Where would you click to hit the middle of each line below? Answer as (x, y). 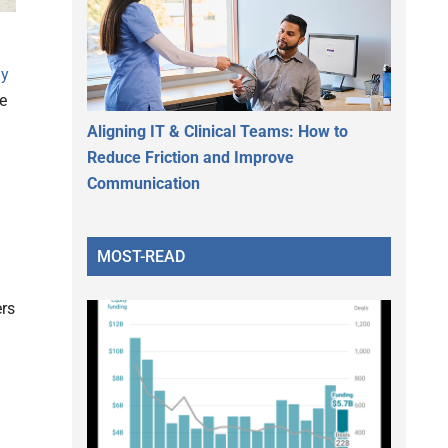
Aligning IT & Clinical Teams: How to (217, 131)
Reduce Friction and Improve (190, 157)
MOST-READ (141, 256)
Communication (143, 183)
